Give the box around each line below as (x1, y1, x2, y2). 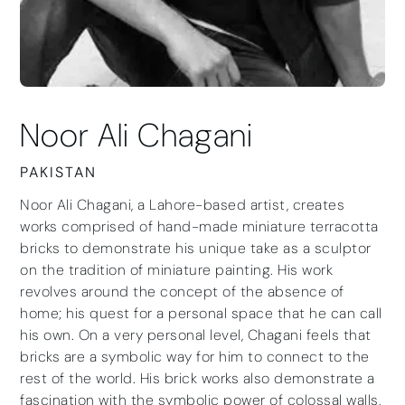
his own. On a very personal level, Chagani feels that (20, 325, 372, 344)
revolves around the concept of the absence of (20, 282, 344, 301)
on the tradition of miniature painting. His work (20, 260, 334, 279)
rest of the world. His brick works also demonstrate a (20, 369, 375, 388)
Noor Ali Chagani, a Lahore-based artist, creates (20, 195, 345, 214)
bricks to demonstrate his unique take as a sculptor (20, 239, 372, 258)
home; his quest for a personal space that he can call (20, 304, 382, 323)
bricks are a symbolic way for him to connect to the (20, 347, 370, 366)
